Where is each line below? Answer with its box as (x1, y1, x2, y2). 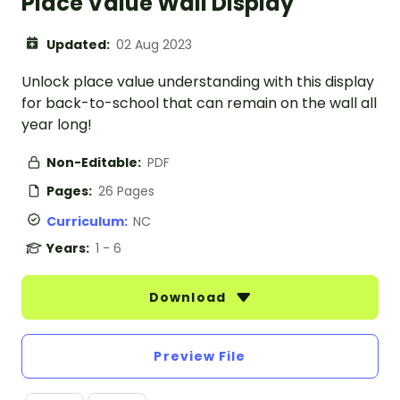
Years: (46, 239, 92, 258)
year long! (21, 114, 92, 136)
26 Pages (98, 182, 154, 201)
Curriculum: (46, 212, 133, 231)
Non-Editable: (46, 154, 144, 172)
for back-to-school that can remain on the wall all (21, 93, 377, 114)
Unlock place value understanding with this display (21, 71, 374, 93)
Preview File (154, 347, 246, 366)
